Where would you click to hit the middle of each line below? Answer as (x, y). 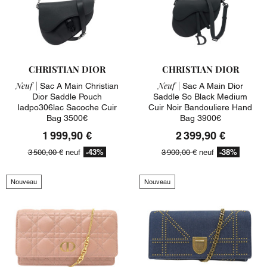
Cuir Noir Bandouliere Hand (200, 107)
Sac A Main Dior (211, 86)
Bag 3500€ (67, 118)
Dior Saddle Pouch (67, 96)
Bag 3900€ (200, 118)
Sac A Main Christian (78, 86)
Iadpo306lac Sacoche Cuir (67, 107)
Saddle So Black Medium (200, 96)
